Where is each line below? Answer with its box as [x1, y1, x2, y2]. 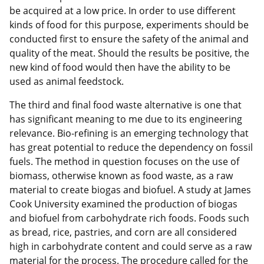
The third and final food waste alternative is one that [9, 98, 242, 112]
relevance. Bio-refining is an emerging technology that [9, 127, 249, 140]
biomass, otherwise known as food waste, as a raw [9, 169, 233, 183]
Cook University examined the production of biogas [9, 197, 237, 211]
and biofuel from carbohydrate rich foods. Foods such [9, 212, 249, 225]
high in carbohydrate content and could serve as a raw [9, 240, 252, 253]
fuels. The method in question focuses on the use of [9, 155, 239, 169]
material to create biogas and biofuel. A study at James [9, 183, 251, 197]
